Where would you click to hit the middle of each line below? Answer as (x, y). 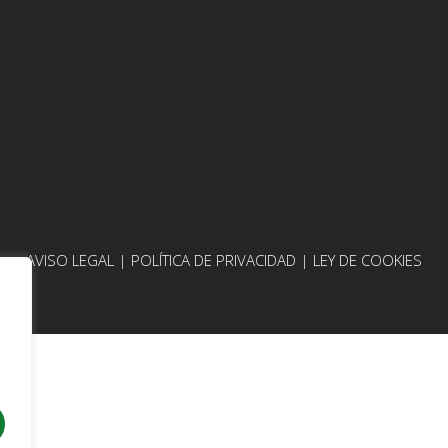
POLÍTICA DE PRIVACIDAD (215, 259)
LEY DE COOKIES (367, 259)
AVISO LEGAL (70, 259)
